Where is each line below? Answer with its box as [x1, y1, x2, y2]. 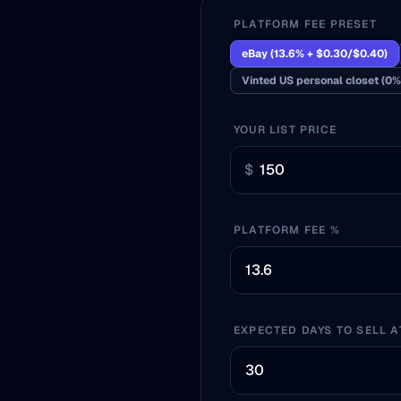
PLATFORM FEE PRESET [234, 17, 377, 31]
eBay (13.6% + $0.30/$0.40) [242, 47, 388, 61]
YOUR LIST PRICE [234, 123, 337, 137]
